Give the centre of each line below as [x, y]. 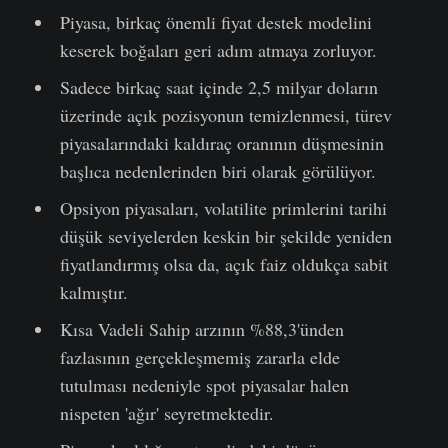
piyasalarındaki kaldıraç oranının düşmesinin [221, 142]
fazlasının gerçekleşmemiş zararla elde [199, 356]
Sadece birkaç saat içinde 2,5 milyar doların [218, 86]
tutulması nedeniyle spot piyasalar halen [204, 384]
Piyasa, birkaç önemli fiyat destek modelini [215, 21]
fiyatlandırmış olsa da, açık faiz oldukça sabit [223, 263]
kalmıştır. [93, 291]
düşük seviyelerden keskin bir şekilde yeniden [225, 235]
